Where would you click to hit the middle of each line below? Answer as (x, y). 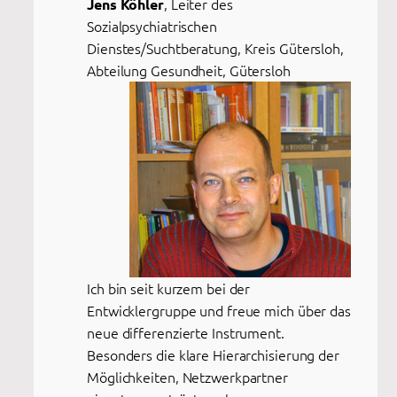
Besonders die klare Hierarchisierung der (213, 354)
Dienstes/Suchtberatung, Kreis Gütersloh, (215, 47)
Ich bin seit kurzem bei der (169, 288)
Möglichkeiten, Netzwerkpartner (187, 376)
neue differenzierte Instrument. (186, 332)
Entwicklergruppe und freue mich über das (219, 310)
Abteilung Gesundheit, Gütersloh (189, 70)
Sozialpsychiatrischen (152, 25)
